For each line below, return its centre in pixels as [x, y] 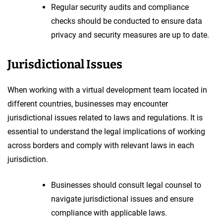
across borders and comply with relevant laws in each [101, 145]
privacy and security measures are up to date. [130, 35]
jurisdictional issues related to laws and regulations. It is [105, 117]
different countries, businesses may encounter [88, 104]
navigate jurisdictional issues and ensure [122, 199]
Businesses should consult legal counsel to [126, 185]
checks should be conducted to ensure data [127, 21]
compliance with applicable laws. [109, 213]
